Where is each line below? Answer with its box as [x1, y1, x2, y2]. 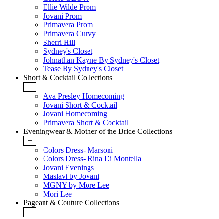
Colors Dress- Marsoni [43, 146, 113, 154]
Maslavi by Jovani [43, 172, 99, 181]
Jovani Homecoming [43, 109, 107, 118]
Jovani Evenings [43, 163, 94, 172]
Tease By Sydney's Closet [43, 65, 123, 73]
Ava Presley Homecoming [43, 92, 124, 101]
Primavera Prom [43, 21, 93, 29]
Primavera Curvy [43, 29, 96, 38]
